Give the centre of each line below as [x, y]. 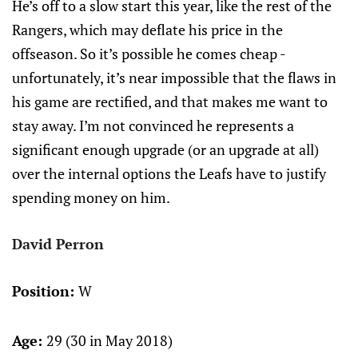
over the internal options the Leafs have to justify [169, 173]
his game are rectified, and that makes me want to [170, 101]
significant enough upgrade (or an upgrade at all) [165, 149]
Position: [45, 291]
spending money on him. [91, 197]
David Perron [58, 244]
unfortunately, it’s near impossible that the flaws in [174, 78]
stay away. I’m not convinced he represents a [153, 125]
